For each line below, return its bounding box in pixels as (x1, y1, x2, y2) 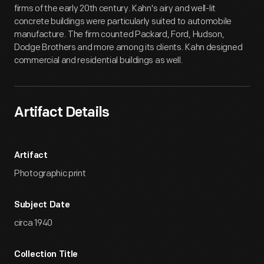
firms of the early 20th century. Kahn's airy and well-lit (14, 3, 216, 14)
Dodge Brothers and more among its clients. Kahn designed (14, 42, 243, 53)
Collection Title (14, 250, 78, 259)
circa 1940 (14, 217, 52, 229)
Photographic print (14, 168, 86, 179)
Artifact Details (14, 106, 109, 120)
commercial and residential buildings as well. (14, 55, 183, 66)
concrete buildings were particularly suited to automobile (14, 16, 232, 27)
